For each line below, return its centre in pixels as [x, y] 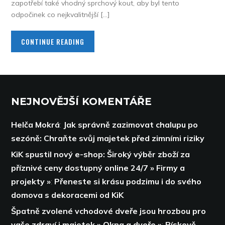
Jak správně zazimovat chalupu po [131, 125]
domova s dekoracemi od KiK [68, 195]
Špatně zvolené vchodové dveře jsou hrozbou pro [109, 211]
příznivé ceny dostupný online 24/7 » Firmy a [98, 168]
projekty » [31, 181]
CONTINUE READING [53, 41]
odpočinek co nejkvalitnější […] [61, 15]
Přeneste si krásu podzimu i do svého [128, 181]
